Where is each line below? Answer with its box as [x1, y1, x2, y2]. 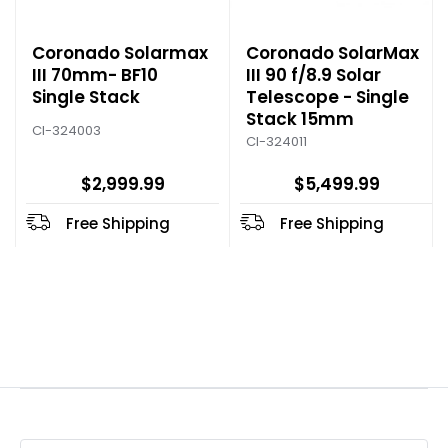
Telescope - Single [246, 85, 409, 110]
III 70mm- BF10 [32, 63, 158, 88]
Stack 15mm [246, 107, 354, 132]
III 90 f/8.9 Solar [246, 63, 381, 88]
